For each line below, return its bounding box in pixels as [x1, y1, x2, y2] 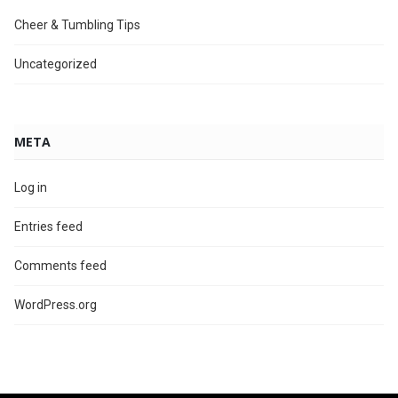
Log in [14, 179, 47, 195]
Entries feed [14, 219, 83, 234]
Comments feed [14, 258, 107, 273]
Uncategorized [14, 56, 97, 71]
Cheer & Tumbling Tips [14, 17, 140, 32]
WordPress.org [14, 297, 97, 312]
